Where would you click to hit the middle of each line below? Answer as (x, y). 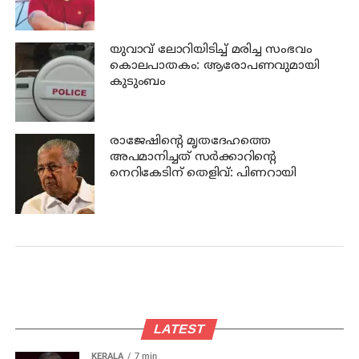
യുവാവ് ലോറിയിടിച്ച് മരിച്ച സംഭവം (211, 50)
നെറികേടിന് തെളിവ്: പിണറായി (203, 174)
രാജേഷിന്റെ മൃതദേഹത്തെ (190, 142)
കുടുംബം (137, 82)
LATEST (179, 329)
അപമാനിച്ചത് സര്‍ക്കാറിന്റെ (193, 158)
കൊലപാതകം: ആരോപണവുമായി (214, 66)
